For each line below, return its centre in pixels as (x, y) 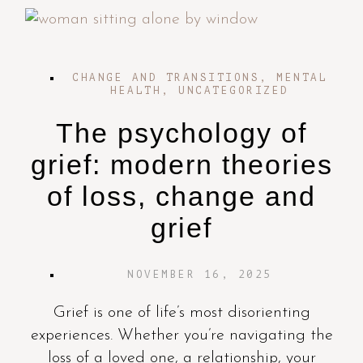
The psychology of (181, 133)
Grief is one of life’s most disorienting (181, 313)
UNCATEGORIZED (234, 91)
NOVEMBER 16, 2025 (200, 275)
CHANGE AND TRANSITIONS (166, 78)
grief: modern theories (181, 164)
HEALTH (136, 91)
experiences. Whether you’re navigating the (181, 335)
